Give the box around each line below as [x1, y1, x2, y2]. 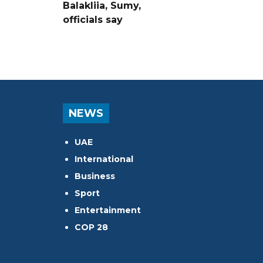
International [75, 153, 133, 164]
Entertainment [75, 204, 141, 215]
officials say [63, 14, 123, 25]
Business [75, 170, 115, 181]
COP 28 [75, 221, 108, 232]
